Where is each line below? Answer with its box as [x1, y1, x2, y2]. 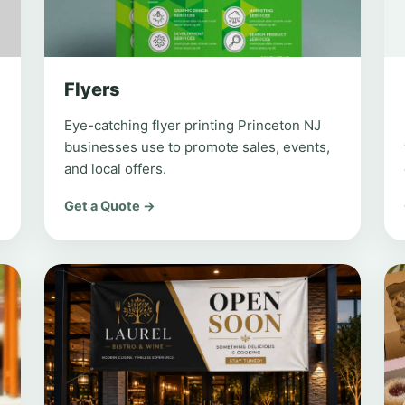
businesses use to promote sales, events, [64, 138, 331, 155]
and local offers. [64, 160, 167, 177]
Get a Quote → [64, 198, 156, 214]
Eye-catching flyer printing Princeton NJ [64, 117, 322, 134]
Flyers [64, 79, 121, 100]
